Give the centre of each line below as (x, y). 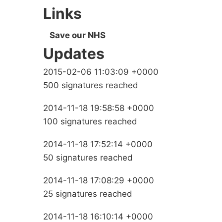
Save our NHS (78, 35)
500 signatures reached (91, 85)
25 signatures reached (88, 194)
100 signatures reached (90, 122)
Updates (74, 54)
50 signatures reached (88, 158)
